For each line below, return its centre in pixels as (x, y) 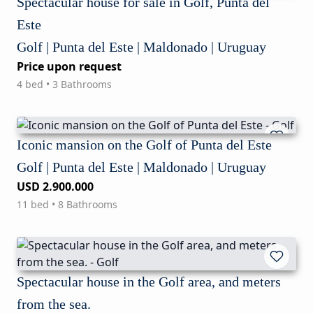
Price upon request (69, 66)
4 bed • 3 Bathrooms (64, 84)
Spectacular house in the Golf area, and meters (149, 281)
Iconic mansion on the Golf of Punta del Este (144, 144)
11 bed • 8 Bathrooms (67, 204)
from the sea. (54, 304)
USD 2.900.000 (55, 186)
